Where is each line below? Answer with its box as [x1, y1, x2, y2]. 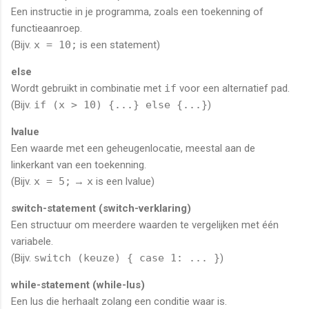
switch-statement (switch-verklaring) [11, 201, 191, 215]
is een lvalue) [93, 175, 154, 188]
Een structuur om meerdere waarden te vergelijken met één [11, 218, 279, 231]
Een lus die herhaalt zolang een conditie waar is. [11, 295, 227, 308]
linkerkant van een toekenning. [11, 158, 146, 171]
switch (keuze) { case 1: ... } [34, 251, 220, 264]
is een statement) [77, 38, 160, 51]
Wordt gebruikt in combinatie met [11, 81, 164, 94]
